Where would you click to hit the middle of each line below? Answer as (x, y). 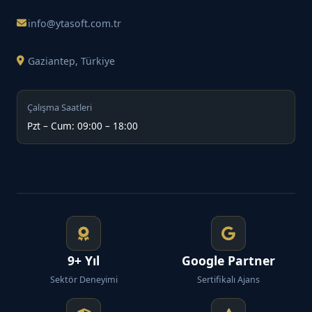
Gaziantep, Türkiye (71, 61)
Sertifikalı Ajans (228, 280)
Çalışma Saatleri (60, 108)
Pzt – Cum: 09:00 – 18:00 (83, 126)
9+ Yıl (84, 261)
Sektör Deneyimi (84, 280)
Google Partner (228, 261)
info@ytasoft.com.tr (75, 23)
